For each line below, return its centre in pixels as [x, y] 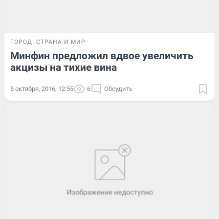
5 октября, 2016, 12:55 [42, 89]
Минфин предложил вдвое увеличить [102, 56]
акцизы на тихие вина [64, 68]
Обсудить [118, 89]
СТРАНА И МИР [61, 42]
